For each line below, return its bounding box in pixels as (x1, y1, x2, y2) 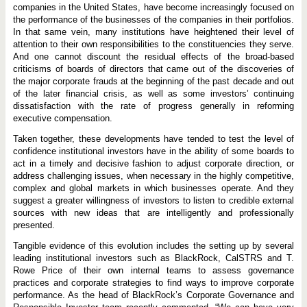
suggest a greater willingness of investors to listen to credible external (12, 195, 295, 206)
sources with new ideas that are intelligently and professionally (12, 207, 295, 218)
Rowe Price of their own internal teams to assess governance (12, 265, 295, 275)
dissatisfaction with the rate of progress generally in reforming (12, 100, 295, 111)
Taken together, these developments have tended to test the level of (12, 133, 295, 144)
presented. (12, 219, 55, 230)
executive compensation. (12, 112, 112, 123)
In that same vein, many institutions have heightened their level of (12, 26, 295, 37)
